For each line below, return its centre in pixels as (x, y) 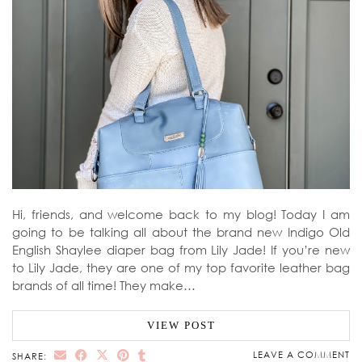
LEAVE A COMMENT (301, 355)
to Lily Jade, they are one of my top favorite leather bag (181, 268)
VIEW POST (181, 326)
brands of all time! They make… (104, 286)
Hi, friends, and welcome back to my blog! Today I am (181, 215)
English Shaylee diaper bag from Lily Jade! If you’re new (181, 250)
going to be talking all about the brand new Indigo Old (181, 232)
